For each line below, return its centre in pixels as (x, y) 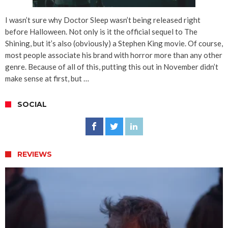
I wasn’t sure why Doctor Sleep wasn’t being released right (103, 20)
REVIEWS (35, 154)
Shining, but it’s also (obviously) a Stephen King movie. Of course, (114, 44)
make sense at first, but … (47, 79)
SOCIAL (32, 105)
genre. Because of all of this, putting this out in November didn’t (112, 67)
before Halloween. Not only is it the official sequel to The (101, 32)
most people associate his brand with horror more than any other (114, 55)
